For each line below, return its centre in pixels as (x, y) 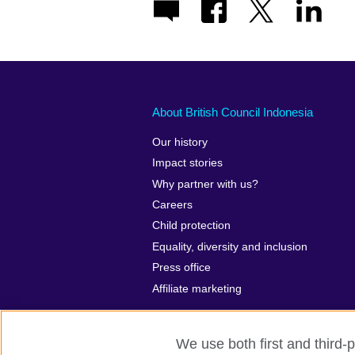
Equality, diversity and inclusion (230, 246)
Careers (172, 205)
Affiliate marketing (197, 288)
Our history (180, 142)
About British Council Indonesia (233, 113)
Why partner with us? (205, 184)
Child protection (191, 226)
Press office (181, 268)
